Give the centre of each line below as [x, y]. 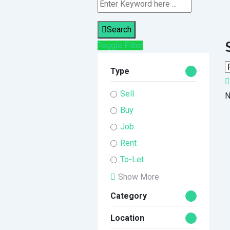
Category [128, 196]
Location [127, 218]
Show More [138, 177]
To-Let [132, 159]
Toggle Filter [120, 45]
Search [119, 29]
